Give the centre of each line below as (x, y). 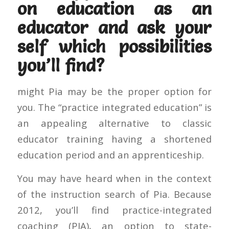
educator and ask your (114, 28)
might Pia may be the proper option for (114, 91)
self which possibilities (114, 47)
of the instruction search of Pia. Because (114, 194)
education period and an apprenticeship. (110, 154)
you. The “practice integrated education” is (114, 107)
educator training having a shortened (114, 139)
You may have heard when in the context (114, 178)
